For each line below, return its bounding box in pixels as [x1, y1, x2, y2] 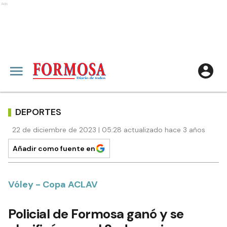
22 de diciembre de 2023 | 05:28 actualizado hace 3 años [12, 125, 205, 134]
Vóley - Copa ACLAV [8, 178, 98, 191]
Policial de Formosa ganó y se [8, 205, 184, 222]
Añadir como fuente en [13, 144, 95, 153]
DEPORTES [15, 105, 61, 118]
